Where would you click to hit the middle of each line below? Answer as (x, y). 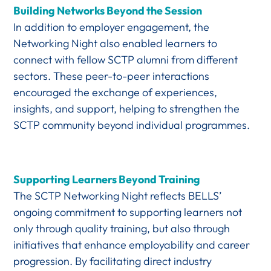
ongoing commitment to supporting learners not (128, 212)
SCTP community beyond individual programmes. (132, 125)
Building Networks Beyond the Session (108, 10)
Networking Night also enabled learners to (116, 43)
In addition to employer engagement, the (112, 27)
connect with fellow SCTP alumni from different (126, 59)
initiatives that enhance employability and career (132, 244)
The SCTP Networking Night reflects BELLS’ (118, 195)
